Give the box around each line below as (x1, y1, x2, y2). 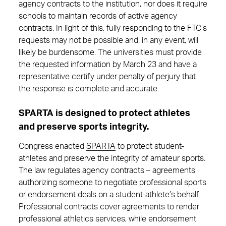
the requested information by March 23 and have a (19, 61, 197, 69)
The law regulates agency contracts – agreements (19, 166, 195, 175)
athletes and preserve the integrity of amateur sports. (19, 154, 205, 162)
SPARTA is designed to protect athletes (19, 109, 190, 118)
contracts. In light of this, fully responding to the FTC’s (19, 24, 207, 32)
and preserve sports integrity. (19, 123, 149, 132)
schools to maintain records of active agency (19, 12, 177, 20)
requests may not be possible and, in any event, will (19, 36, 198, 44)
